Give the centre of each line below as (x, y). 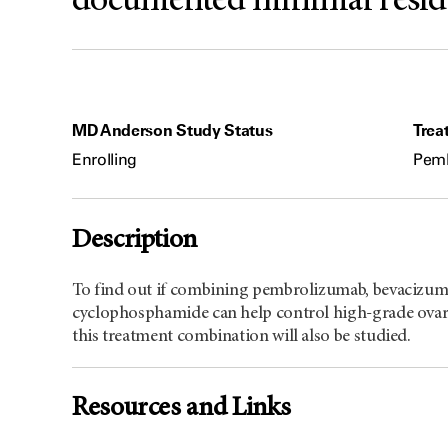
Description (135, 240)
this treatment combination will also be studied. (241, 336)
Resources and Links (181, 409)
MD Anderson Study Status (172, 130)
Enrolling (105, 160)
